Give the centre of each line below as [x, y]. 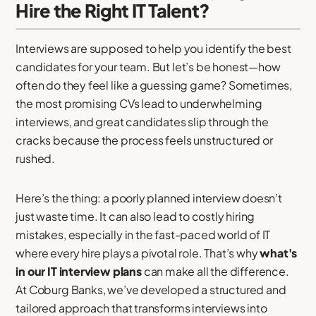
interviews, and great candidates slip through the [142, 122]
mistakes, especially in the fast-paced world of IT [143, 234]
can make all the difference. [215, 271]
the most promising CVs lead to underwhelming [139, 104]
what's [279, 253]
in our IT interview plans [79, 271]
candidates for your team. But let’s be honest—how [148, 67]
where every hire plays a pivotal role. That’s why [138, 253]
